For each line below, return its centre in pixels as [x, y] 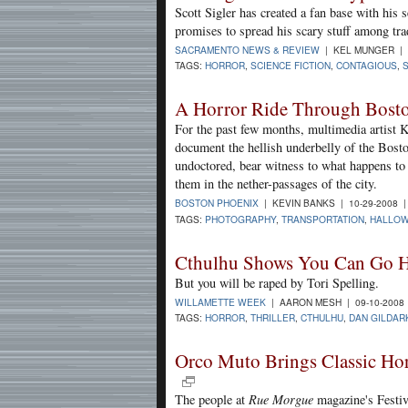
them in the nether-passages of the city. [276, 184]
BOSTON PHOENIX [217, 203]
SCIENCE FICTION [291, 66]
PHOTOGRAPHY [240, 219]
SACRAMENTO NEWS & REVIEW [247, 50]
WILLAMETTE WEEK [220, 301]
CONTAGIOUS [367, 66]
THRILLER [273, 317]
